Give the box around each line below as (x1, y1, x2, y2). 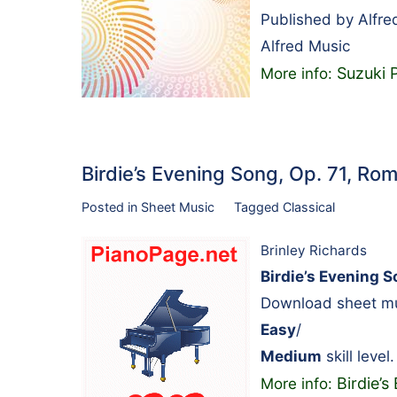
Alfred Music (261, 36, 350, 55)
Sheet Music (141, 198, 214, 214)
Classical (282, 198, 335, 214)
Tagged (233, 198, 283, 214)
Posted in (82, 198, 141, 214)
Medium (261, 347, 322, 366)
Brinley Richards (261, 242, 367, 260)
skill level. (322, 347, 394, 366)
